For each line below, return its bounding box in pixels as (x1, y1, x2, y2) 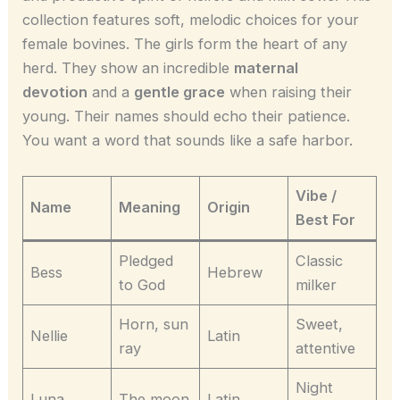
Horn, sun (119, 314, 189, 333)
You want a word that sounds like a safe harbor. (22, 130, 354, 149)
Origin (207, 197, 251, 216)
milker (296, 275, 337, 294)
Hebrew (207, 262, 263, 281)
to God (119, 275, 166, 294)
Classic (296, 251, 344, 270)
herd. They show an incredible (22, 58, 235, 77)
